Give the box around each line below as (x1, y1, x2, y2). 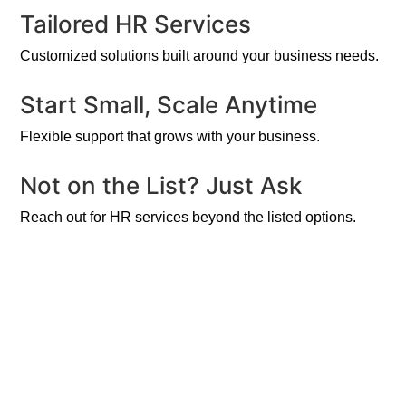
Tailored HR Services (20, 10, 252, 39)
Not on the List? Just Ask (20, 171, 303, 200)
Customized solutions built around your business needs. (20, 48, 380, 64)
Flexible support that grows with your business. (20, 129, 321, 145)
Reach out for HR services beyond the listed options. (20, 209, 357, 226)
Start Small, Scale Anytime (20, 91, 318, 120)
